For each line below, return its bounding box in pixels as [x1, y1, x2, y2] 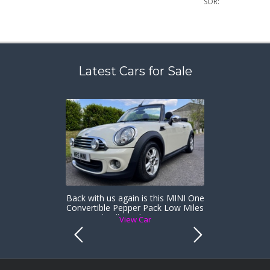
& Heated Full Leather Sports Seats [66, 212, 204, 224]
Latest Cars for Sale [78, 63, 192, 78]
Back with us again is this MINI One [66, 192, 204, 204]
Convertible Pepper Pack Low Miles [66, 202, 204, 214]
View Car [119, 214, 151, 225]
